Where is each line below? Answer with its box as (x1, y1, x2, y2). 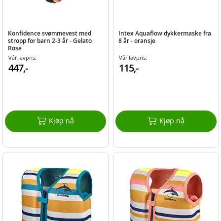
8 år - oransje (118, 36, 155, 45)
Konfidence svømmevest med (8, 29, 92, 37)
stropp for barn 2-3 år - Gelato (8, 36, 92, 45)
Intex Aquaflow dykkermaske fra (118, 29, 211, 37)
